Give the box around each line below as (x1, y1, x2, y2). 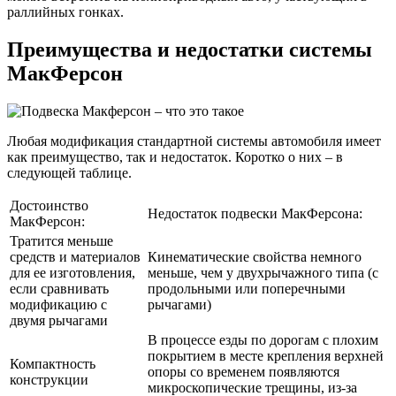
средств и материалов (10, 248, 141, 264)
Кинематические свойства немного (148, 248, 362, 264)
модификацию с (10, 296, 107, 312)
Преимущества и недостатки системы (7, 38, 372, 62)
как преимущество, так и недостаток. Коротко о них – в (7, 148, 343, 164)
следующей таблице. (7, 164, 132, 180)
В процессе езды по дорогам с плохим (148, 331, 378, 347)
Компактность (10, 355, 95, 371)
